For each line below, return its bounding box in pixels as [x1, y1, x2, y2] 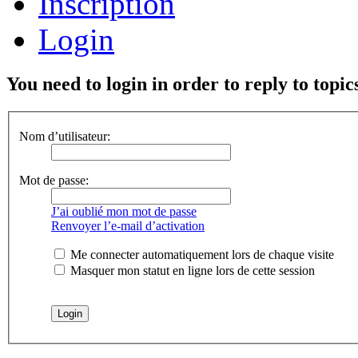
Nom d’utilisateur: [19, 129, 110, 144]
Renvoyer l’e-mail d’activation [51, 219, 205, 233]
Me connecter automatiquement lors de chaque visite [67, 248, 334, 262]
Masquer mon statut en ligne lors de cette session [67, 264, 315, 278]
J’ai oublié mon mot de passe [51, 205, 197, 219]
